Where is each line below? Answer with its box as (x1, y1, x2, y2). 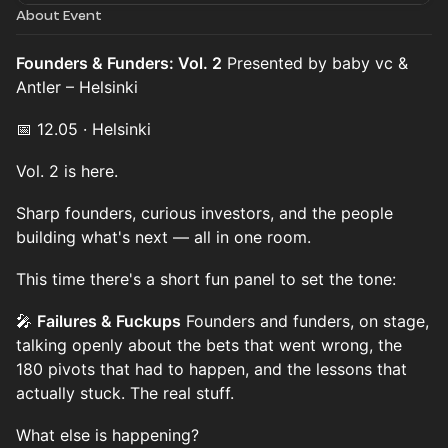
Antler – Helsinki (16, 77, 138, 97)
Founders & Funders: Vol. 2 (16, 53, 222, 73)
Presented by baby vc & (222, 53, 408, 73)
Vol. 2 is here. (16, 161, 118, 181)
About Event (16, 8, 102, 23)
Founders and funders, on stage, (181, 311, 429, 331)
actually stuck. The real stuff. (16, 383, 234, 403)
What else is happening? (16, 425, 199, 445)
